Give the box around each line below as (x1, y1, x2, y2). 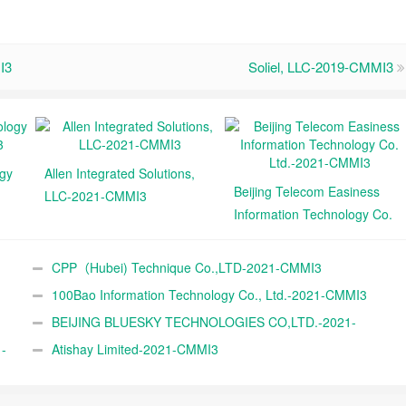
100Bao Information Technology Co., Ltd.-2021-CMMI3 (51, 285, 367, 304)
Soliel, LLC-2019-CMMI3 (248, 57, 393, 76)
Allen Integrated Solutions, (44, 164, 195, 182)
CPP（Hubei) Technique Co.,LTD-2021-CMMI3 (51, 258, 322, 276)
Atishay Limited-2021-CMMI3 (51, 340, 218, 358)
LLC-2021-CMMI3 (44, 187, 147, 205)
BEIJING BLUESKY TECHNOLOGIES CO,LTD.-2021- (51, 313, 356, 331)
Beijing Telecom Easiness (234, 182, 380, 200)
